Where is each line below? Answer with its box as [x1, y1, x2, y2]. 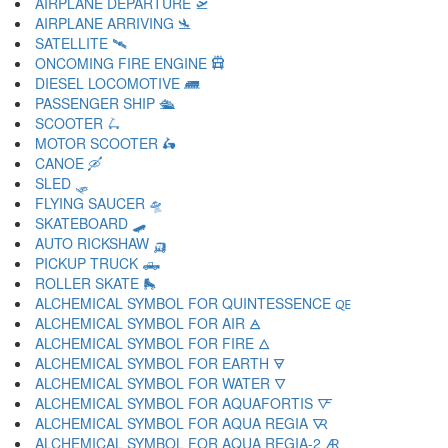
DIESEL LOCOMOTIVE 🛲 [35, 73, 200, 93]
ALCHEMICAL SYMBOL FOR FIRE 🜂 [35, 333, 270, 353]
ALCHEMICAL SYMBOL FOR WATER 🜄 [35, 373, 286, 393]
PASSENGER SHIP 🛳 [35, 93, 175, 113]
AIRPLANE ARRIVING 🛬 [35, 13, 192, 33]
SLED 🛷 [35, 173, 89, 193]
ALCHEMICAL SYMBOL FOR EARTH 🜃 [35, 353, 285, 373]
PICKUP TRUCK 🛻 [35, 253, 160, 273]
